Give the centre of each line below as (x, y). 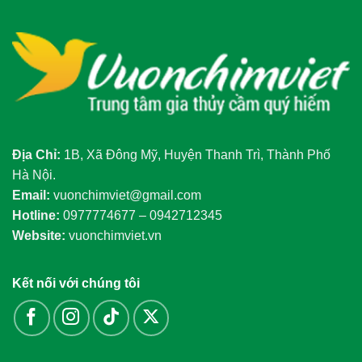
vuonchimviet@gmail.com (127, 195)
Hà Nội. (34, 175)
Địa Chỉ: (36, 154)
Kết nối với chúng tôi (76, 283)
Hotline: (36, 215)
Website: (39, 235)
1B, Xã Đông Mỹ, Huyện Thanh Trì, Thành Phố (196, 154)
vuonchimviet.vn (114, 235)
